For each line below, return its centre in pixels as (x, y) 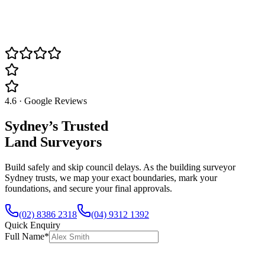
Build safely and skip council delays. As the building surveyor (120, 167)
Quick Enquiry (33, 225)
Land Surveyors (53, 142)
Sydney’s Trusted (56, 126)
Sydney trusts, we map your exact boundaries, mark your (111, 177)
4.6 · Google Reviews (46, 101)
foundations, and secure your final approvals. (88, 188)
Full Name (25, 236)
